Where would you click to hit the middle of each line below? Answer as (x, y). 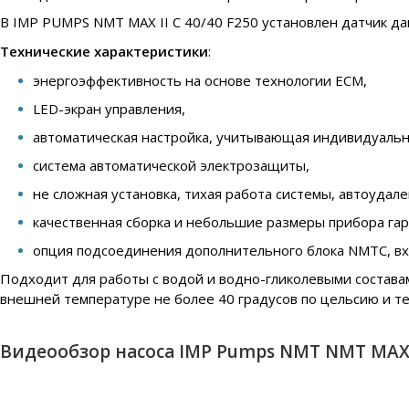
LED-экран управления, (109, 109)
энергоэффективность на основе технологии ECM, (200, 81)
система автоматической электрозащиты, (171, 166)
